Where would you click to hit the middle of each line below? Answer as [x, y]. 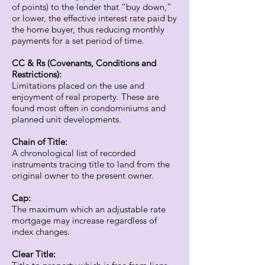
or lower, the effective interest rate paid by [94, 18]
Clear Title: [34, 254]
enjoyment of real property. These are [85, 97]
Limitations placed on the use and [78, 85]
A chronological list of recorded [74, 153]
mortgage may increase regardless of [84, 220]
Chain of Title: [40, 142]
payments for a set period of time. [78, 41]
